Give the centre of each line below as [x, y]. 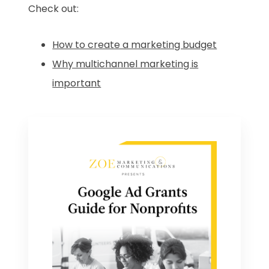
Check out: [54, 8]
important [77, 83]
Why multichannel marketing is [125, 64]
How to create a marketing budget [135, 44]
